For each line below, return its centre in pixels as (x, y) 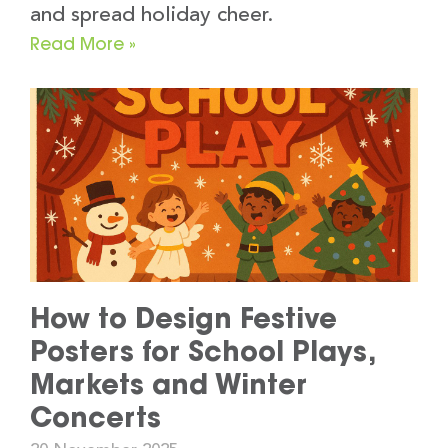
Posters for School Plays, (202, 351)
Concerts (95, 417)
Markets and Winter (168, 384)
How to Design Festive (183, 318)
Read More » (83, 44)
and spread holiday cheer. (151, 16)
